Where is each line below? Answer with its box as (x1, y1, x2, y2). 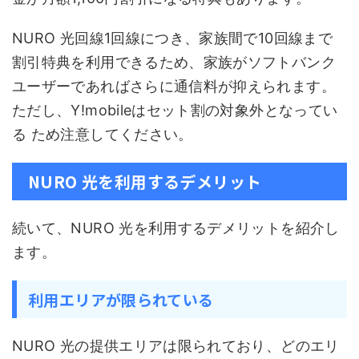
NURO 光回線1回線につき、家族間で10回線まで (12, 30, 333, 46)
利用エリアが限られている (28, 288, 214, 310)
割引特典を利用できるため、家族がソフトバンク (12, 54, 336, 71)
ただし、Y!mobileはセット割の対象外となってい (12, 102, 338, 119)
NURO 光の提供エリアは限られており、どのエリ (12, 337, 340, 354)
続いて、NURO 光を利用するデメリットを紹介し (12, 220, 340, 236)
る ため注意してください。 (12, 126, 193, 143)
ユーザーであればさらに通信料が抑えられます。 (12, 78, 336, 95)
